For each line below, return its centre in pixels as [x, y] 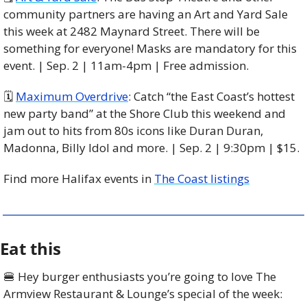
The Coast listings [202, 178]
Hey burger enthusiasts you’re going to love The [146, 276]
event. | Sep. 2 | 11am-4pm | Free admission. [127, 65]
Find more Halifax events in [79, 178]
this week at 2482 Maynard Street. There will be [132, 31]
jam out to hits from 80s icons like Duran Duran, [133, 130]
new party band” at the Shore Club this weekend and [145, 113]
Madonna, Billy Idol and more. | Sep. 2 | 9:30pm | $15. [153, 147]
